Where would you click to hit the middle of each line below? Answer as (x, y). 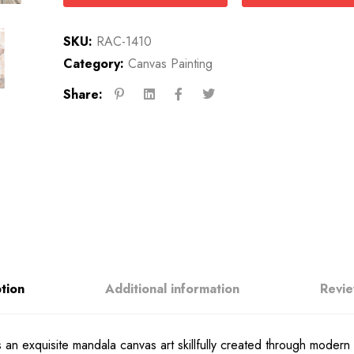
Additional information (172, 289)
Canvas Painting (170, 64)
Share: (83, 94)
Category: (93, 64)
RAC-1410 (124, 42)
